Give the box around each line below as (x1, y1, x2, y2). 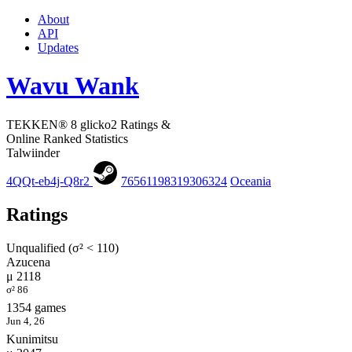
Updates (38, 41, 79, 54)
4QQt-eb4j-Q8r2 (6, 174, 93, 188)
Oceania (230, 174, 271, 188)
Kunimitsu (6, 332, 58, 346)
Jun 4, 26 (6, 315, 45, 328)
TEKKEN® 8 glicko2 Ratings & (6, 117, 170, 131)
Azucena (6, 255, 50, 269)
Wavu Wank (6, 71, 139, 101)
